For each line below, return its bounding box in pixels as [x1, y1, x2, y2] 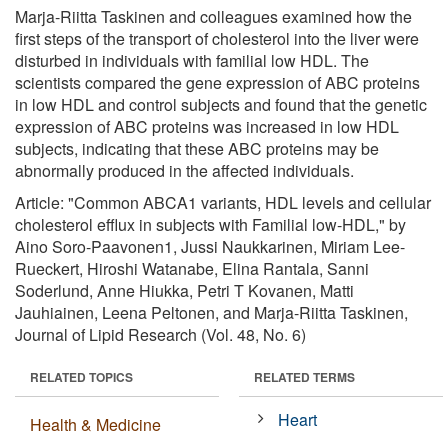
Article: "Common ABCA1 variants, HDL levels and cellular [15, 190, 431, 214]
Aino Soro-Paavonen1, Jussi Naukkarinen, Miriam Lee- [15, 234, 405, 258]
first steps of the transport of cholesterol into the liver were [15, 26, 419, 50]
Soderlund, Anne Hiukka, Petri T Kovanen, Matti [15, 278, 354, 302]
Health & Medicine [30, 412, 161, 436]
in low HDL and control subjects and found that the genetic [15, 92, 427, 116]
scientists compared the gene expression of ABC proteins [15, 70, 420, 94]
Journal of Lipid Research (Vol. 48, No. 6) [15, 322, 306, 346]
